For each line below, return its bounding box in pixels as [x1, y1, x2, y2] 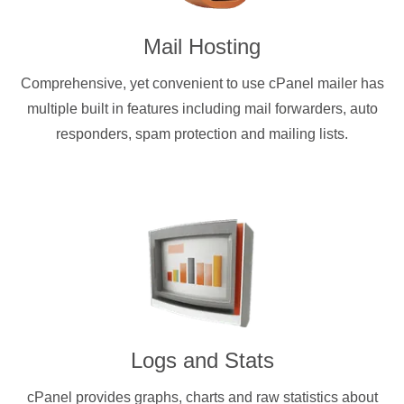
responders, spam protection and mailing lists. [56, 125, 348, 142]
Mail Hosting [143, 33, 261, 59]
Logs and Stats [130, 347, 274, 372]
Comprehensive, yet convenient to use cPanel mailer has [20, 75, 384, 91]
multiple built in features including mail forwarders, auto [26, 100, 378, 116]
